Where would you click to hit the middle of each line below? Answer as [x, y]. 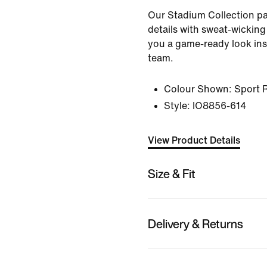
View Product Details [194, 140]
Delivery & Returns [195, 223]
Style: [177, 106]
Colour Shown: [198, 89]
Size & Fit [172, 173]
